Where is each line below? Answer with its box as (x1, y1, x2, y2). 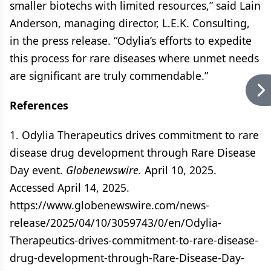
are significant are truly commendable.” (10, 68, 208, 83)
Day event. (10, 163, 66, 177)
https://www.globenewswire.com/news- (10, 198, 209, 212)
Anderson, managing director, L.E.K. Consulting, (10, 16, 250, 30)
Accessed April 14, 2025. (10, 180, 129, 195)
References (10, 98, 68, 113)
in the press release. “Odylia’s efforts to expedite (10, 33, 252, 48)
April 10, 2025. (145, 163, 217, 177)
